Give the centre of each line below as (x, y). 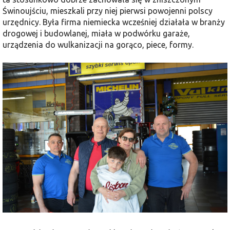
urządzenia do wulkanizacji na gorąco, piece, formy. (98, 44)
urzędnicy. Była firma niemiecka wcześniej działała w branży (114, 22)
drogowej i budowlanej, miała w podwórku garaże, (96, 33)
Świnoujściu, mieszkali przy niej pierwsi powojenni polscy (108, 11)
